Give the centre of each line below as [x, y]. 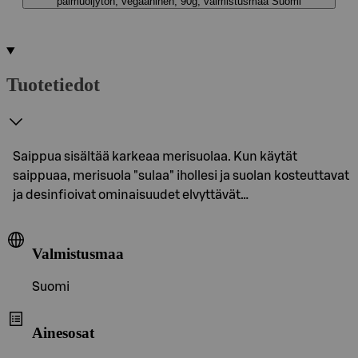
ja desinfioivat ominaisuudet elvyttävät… [131, 195]
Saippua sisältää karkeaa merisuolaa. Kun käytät [155, 156]
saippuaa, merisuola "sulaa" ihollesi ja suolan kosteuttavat [181, 175]
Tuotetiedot [53, 84]
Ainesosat [63, 332]
